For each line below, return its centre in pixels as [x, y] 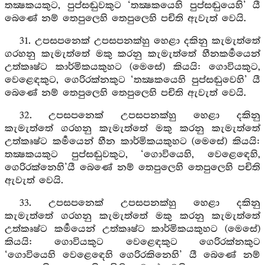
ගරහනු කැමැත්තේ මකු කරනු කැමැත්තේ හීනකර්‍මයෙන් [132, 54]
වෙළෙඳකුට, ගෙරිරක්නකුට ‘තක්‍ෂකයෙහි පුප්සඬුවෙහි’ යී [132, 80]
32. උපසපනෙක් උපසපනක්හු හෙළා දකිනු [140, 116]
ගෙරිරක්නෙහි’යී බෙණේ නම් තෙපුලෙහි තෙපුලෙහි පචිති [132, 168]
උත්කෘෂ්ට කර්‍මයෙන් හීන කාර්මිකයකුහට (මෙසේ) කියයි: [132, 142]
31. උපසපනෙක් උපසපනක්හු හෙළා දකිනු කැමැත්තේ [140, 41]
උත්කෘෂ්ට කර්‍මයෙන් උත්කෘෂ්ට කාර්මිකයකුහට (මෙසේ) [132, 229]
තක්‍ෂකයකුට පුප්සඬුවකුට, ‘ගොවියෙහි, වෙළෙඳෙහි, [132, 155]
